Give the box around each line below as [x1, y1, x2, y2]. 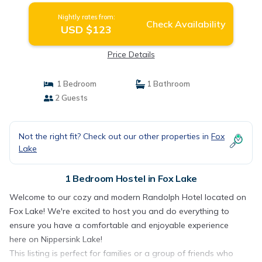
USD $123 [61, 23, 112, 36]
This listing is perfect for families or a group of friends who [9, 248, 233, 258]
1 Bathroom [145, 79, 190, 88]
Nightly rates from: [57, 13, 115, 21]
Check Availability [146, 18, 226, 30]
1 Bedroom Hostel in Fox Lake [64, 173, 198, 184]
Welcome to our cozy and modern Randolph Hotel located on [9, 192, 246, 202]
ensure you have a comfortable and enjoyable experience [9, 220, 229, 230]
